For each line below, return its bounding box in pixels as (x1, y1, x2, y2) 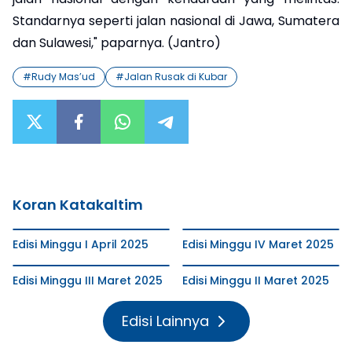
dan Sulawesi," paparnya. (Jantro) (13, 33, 221, 52)
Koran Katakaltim (13, 194, 143, 214)
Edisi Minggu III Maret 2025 (13, 272, 163, 288)
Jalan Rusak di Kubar (124, 69, 227, 83)
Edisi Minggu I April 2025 (13, 236, 148, 252)
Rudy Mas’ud (31, 69, 95, 83)
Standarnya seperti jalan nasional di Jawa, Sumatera (13, 11, 339, 30)
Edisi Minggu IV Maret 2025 (182, 236, 334, 252)
